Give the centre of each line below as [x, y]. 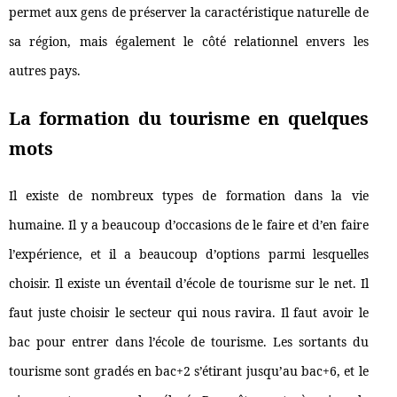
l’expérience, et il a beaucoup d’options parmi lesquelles [189, 254]
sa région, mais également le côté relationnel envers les [189, 42]
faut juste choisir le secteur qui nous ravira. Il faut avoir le [189, 313]
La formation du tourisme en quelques [189, 119]
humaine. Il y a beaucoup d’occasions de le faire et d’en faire [189, 225]
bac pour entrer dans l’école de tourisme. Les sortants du [189, 342]
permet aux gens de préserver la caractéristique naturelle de [189, 12]
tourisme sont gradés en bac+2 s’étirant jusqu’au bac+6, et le [189, 371]
